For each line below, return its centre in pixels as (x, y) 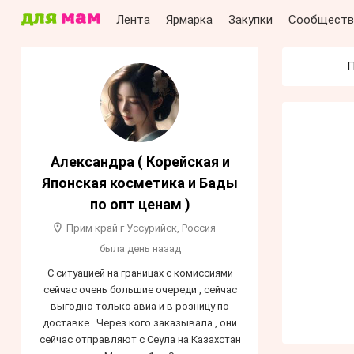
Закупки (250, 20)
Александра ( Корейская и (140, 162)
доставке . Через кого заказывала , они (140, 323)
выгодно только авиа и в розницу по (140, 307)
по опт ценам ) (140, 204)
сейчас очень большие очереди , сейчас (140, 290)
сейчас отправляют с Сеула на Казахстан (140, 340)
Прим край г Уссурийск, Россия (141, 228)
